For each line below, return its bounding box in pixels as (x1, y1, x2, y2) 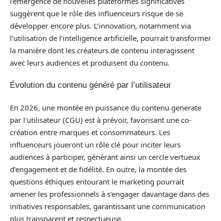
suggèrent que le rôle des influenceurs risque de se (10, 8, 183, 18)
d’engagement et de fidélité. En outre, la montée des (10, 164, 186, 174)
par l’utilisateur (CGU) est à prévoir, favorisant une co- (10, 114, 191, 125)
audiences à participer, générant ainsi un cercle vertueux (10, 151, 200, 162)
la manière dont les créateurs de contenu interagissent (10, 45, 194, 55)
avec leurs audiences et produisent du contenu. (10, 57, 170, 68)
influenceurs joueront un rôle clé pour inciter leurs (10, 139, 181, 149)
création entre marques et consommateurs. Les (10, 127, 170, 137)
